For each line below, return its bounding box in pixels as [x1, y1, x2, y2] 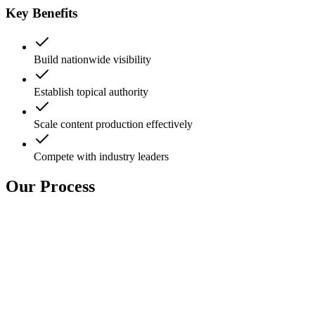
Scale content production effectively [34, 118, 193, 131]
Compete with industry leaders [34, 150, 169, 163]
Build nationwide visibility [34, 53, 151, 66]
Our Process [6, 177, 95, 196]
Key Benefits [6, 5, 77, 20]
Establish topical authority [34, 86, 148, 98]
